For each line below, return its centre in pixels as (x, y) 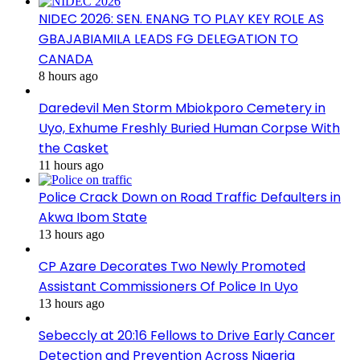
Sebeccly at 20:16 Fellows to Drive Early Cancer (187, 335)
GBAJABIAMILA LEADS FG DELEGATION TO (168, 39)
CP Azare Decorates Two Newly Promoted (172, 266)
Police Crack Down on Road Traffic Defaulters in (190, 197)
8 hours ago (68, 76)
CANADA (66, 59)
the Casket (74, 148)
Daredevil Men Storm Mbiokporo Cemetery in (182, 108)
